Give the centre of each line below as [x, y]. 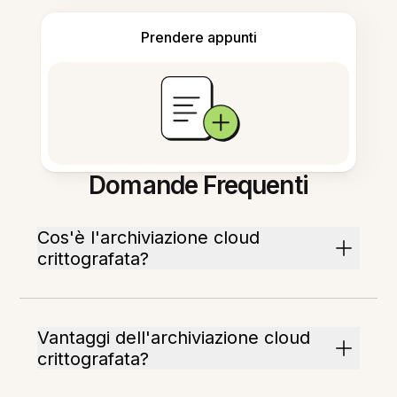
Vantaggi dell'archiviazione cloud [174, 338]
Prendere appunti [198, 38]
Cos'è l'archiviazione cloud [149, 238]
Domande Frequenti [198, 186]
